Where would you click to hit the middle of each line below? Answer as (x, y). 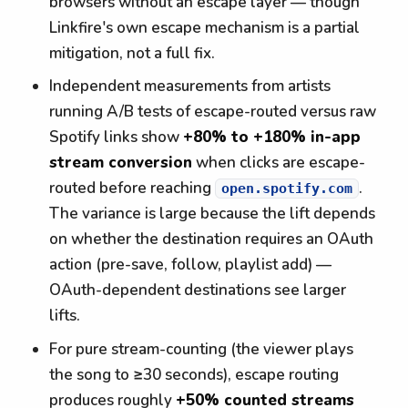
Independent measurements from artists (190, 87)
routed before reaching (133, 189)
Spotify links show (117, 138)
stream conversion (121, 163)
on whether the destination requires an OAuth (212, 240)
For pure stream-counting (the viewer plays (202, 349)
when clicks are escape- (279, 163)
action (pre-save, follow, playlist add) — (191, 265)
